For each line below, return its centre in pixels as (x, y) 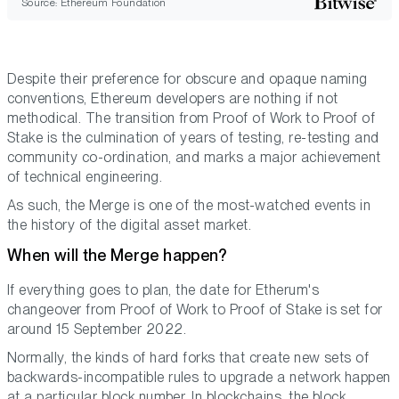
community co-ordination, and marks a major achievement (194, 158)
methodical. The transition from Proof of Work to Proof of (191, 118)
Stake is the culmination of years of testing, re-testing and (193, 138)
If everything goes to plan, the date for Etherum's (163, 290)
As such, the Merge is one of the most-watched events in (189, 206)
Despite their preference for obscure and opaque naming (187, 79)
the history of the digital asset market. (130, 225)
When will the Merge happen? (117, 256)
